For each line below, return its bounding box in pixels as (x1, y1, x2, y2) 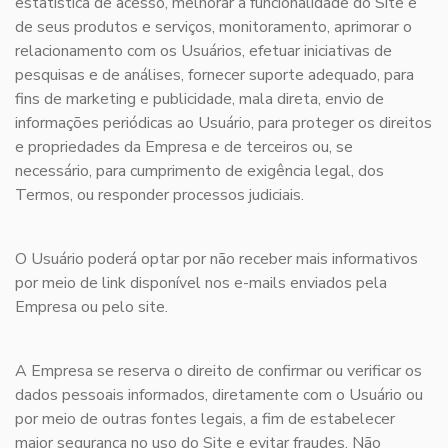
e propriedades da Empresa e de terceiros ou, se (15, 136, 353, 159)
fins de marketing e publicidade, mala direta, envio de (15, 88, 384, 111)
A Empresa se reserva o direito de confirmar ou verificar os (15, 360, 422, 383)
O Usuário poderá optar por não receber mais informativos (15, 248, 418, 271)
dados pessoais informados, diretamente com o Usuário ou (15, 384, 423, 407)
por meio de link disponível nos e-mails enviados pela (15, 272, 387, 295)
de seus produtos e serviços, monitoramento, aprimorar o (15, 16, 412, 39)
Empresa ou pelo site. (15, 296, 168, 319)
